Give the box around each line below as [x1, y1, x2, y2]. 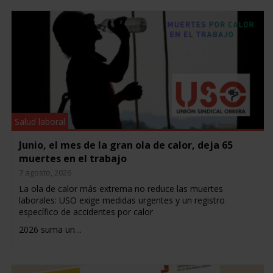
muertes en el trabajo [18, 151, 127, 165]
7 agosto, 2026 [18, 166, 71, 178]
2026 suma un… [18, 223, 82, 235]
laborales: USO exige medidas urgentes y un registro [18, 194, 225, 206]
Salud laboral [14, 115, 65, 127]
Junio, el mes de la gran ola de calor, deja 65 [18, 138, 233, 152]
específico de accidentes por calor [18, 205, 153, 218]
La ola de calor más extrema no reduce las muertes [18, 182, 223, 194]
